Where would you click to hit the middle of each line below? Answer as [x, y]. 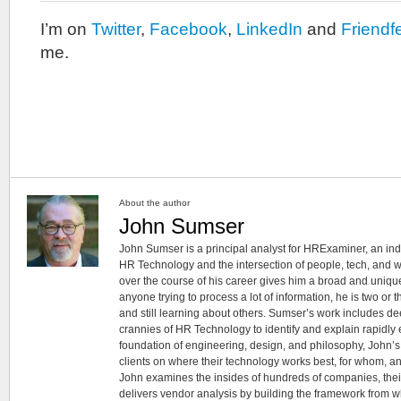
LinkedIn [269, 29]
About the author [154, 203]
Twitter [116, 29]
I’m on [66, 29]
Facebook [188, 29]
